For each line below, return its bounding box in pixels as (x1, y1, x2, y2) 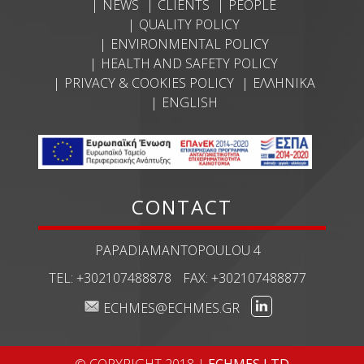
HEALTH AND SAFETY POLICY (101, 54, 279, 72)
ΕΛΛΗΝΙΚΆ (252, 73, 315, 92)
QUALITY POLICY (139, 15, 240, 33)
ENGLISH (161, 93, 218, 111)
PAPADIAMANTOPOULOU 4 (94, 240, 261, 259)
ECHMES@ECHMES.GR (102, 298, 240, 317)
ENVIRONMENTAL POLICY (110, 34, 269, 53)
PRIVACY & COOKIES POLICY (63, 73, 234, 92)
